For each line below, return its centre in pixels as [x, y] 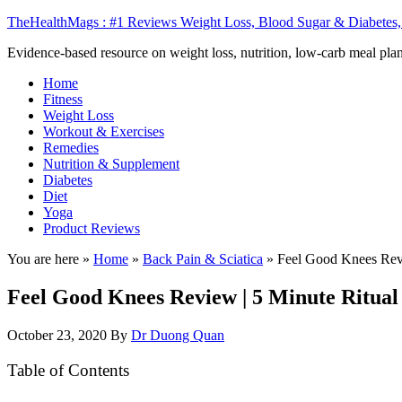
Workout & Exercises [104, 131]
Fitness [63, 99]
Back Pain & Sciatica [203, 259]
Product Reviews [92, 228]
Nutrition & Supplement [111, 164]
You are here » [50, 259]
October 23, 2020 [57, 335]
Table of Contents [68, 370]
